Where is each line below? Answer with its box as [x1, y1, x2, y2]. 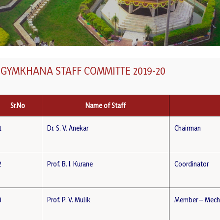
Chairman [174, 124, 201, 132]
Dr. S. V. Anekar [47, 124, 89, 132]
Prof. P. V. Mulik [47, 195, 91, 204]
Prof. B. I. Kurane [47, 160, 93, 168]
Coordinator [174, 160, 209, 168]
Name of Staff [85, 101, 126, 110]
